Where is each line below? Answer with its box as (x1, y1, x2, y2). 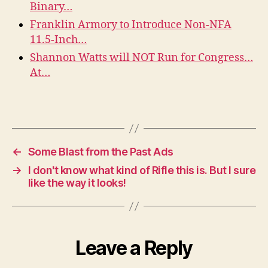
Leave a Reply (75, 236, 193, 260)
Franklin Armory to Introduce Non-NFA (30, 18, 232, 32)
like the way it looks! (28, 176, 126, 190)
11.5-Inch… (30, 33, 87, 47)
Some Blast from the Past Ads (28, 145, 173, 159)
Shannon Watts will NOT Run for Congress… (30, 51, 253, 65)
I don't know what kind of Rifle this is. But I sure (28, 164, 256, 177)
